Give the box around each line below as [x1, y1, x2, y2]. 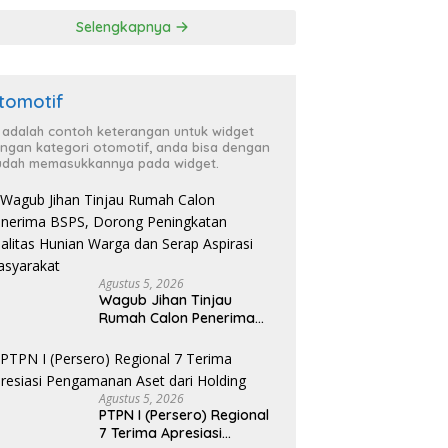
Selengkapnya [76, 18, 176, 37]
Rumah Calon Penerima [99, 309, 256, 328]
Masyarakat [99, 381, 185, 400]
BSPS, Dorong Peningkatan [99, 327, 278, 346]
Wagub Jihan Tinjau [99, 291, 233, 310]
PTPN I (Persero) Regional [99, 406, 270, 425]
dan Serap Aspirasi [99, 363, 227, 382]
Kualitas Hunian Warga [99, 345, 252, 364]
